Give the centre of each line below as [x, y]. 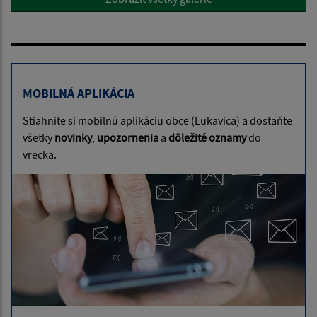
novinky [73, 138]
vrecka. [40, 155]
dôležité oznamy [207, 138]
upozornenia [128, 138]
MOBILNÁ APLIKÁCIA [79, 93]
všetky [39, 138]
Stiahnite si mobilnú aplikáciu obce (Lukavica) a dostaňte [157, 121]
